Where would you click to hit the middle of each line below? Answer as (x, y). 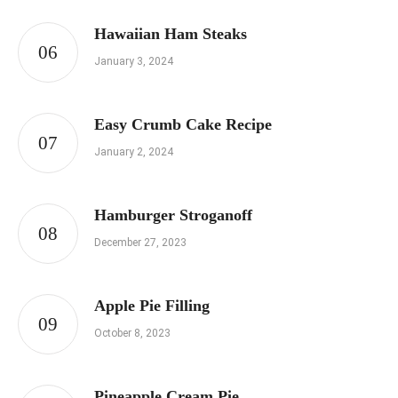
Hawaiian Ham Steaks (171, 34)
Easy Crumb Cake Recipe (183, 125)
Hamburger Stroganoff (173, 215)
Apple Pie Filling (152, 306)
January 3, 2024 (134, 62)
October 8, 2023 (132, 334)
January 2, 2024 (134, 152)
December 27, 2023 (140, 243)
